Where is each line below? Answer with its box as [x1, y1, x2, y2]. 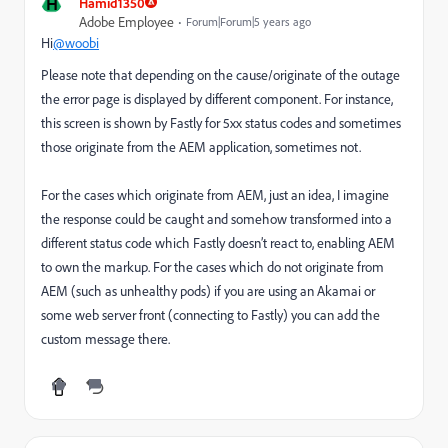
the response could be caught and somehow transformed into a [41, 209, 392, 227]
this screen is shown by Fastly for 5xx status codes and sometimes [41, 113, 401, 131]
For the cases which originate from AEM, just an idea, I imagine [41, 185, 389, 203]
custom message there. [41, 329, 170, 347]
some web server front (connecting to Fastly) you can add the [41, 305, 380, 323]
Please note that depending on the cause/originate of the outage [41, 65, 400, 83]
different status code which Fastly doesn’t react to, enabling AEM [41, 233, 395, 251]
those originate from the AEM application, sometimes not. [41, 137, 361, 155]
